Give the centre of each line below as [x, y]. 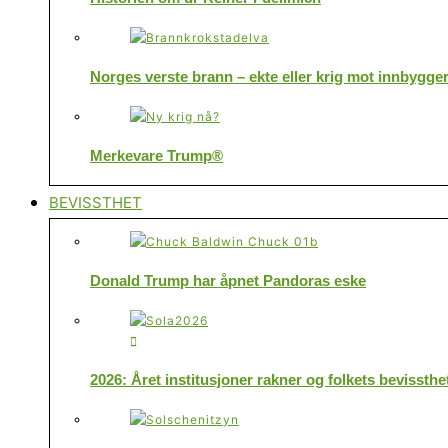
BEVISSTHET [95, 202]
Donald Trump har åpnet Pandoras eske [228, 280]
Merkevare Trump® [156, 155]
